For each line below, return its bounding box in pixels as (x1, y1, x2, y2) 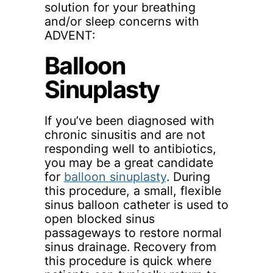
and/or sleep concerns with (44, 13, 199, 29)
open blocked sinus (44, 211, 155, 226)
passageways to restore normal (44, 225, 222, 240)
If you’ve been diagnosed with (44, 113, 214, 128)
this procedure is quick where (44, 253, 211, 268)
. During (166, 169, 210, 184)
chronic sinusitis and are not (44, 127, 205, 142)
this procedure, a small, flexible (44, 183, 221, 198)
